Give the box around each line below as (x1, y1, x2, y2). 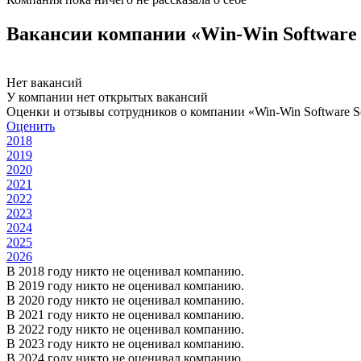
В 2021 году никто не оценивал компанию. (6, 307, 244, 322)
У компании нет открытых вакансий (6, 89, 208, 104)
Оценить (6, 118, 55, 133)
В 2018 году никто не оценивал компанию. (6, 263, 244, 278)
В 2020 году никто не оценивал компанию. (6, 293, 244, 307)
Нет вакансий (6, 75, 82, 89)
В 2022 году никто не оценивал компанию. (6, 322, 244, 336)
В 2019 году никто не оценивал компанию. (6, 278, 244, 293)
